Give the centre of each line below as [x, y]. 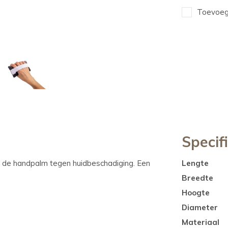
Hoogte [196, 193]
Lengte [195, 163]
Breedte [197, 178]
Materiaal [201, 222]
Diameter [200, 207]
